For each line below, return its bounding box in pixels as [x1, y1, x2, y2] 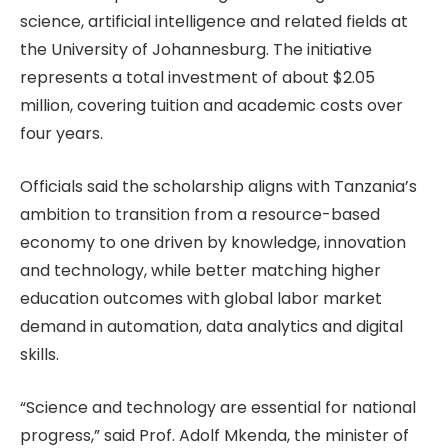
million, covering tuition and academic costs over [20, 94, 403, 118]
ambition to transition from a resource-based [20, 202, 380, 226]
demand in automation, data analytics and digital [20, 314, 403, 338]
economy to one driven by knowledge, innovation [20, 230, 406, 254]
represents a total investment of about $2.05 [20, 66, 375, 90]
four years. [20, 122, 103, 146]
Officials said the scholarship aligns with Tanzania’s [20, 174, 417, 198]
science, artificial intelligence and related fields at [20, 10, 408, 34]
